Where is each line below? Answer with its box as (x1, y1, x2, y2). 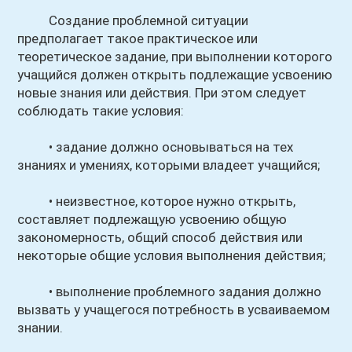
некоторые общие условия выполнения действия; (17, 247, 326, 263)
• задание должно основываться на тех (17, 139, 294, 155)
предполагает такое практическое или (17, 31, 258, 46)
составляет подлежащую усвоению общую (17, 211, 288, 227)
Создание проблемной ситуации (17, 13, 249, 28)
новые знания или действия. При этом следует (17, 85, 307, 101)
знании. (17, 320, 64, 335)
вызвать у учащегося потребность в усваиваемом (17, 302, 331, 317)
